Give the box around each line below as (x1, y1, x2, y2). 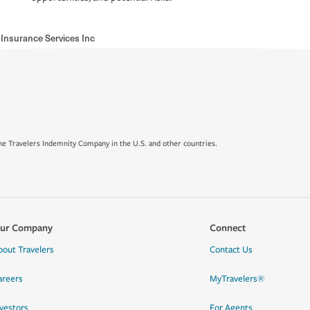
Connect (209, 221, 246, 234)
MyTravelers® (209, 273, 264, 284)
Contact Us (209, 244, 253, 255)
